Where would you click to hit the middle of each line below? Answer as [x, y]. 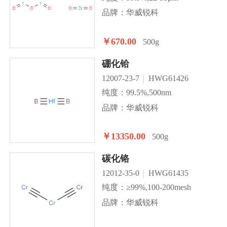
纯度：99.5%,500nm [136, 93]
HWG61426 [168, 79]
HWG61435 [168, 173]
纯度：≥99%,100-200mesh [146, 187]
